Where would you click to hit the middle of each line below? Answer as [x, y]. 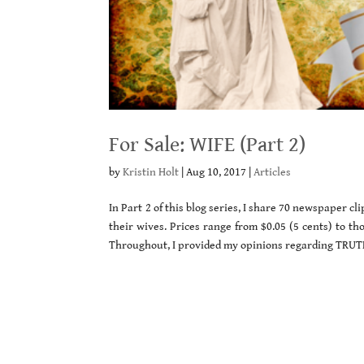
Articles [273, 173]
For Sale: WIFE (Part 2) [208, 145]
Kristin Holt [151, 173]
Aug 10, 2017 [217, 173]
